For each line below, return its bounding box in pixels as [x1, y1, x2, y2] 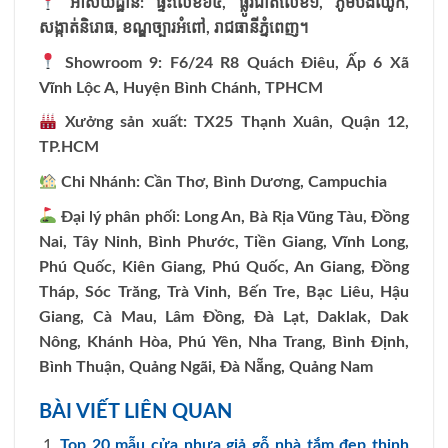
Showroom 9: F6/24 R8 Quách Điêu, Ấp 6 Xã [57, 54, 409, 71]
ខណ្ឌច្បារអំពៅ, [122, 20, 214, 37]
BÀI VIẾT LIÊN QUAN [39, 401, 232, 422]
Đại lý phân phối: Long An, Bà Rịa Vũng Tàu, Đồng [57, 208, 409, 225]
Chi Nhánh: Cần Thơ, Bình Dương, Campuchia [57, 173, 388, 190]
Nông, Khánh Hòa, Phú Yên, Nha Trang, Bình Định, [39, 333, 409, 350]
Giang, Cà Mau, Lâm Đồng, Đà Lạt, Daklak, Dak [39, 308, 409, 325]
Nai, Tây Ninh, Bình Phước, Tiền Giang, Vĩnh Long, [39, 233, 409, 250]
